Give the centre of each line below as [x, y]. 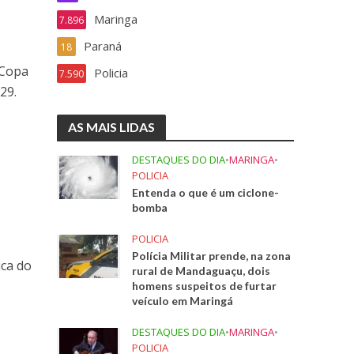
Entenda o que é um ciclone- [206, 192]
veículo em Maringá [183, 301]
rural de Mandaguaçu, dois [201, 271]
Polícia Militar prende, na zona [212, 256]
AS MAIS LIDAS [112, 127]
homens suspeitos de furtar [205, 286]
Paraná [103, 46]
